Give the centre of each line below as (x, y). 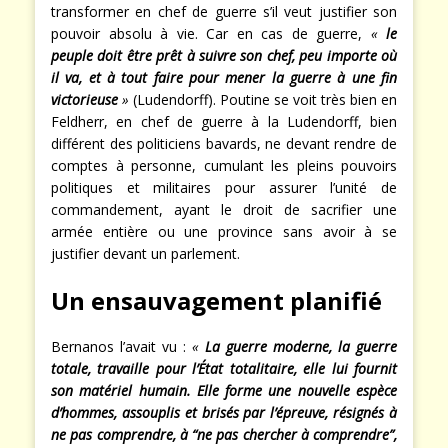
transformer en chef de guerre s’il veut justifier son (224, 12)
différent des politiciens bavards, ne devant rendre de (224, 144)
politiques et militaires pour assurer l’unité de (224, 188)
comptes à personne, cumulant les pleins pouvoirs (224, 166)
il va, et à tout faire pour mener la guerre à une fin (224, 78)
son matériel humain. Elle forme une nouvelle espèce (224, 391)
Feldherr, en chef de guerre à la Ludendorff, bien (224, 122)
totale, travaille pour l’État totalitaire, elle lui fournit (224, 369)
